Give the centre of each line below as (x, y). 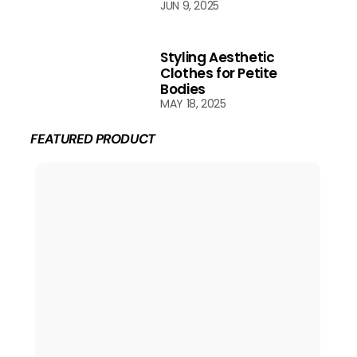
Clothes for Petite (219, 73)
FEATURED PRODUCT (93, 139)
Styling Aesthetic (218, 57)
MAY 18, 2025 (193, 103)
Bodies (183, 89)
